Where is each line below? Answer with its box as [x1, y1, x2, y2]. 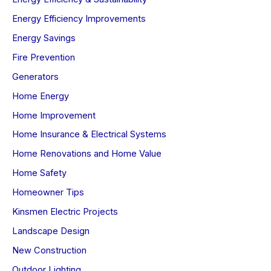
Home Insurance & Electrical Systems [12, 129, 166, 140]
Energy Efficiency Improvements [12, 13, 146, 24]
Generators [12, 71, 59, 82]
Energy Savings [12, 32, 76, 44]
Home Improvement [12, 109, 96, 121]
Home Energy [12, 90, 69, 102]
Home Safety [12, 168, 67, 179]
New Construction [12, 245, 87, 256]
